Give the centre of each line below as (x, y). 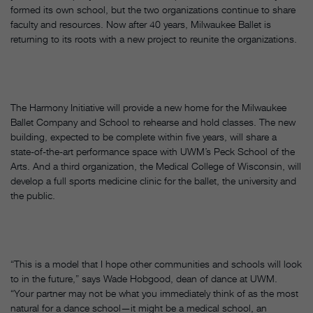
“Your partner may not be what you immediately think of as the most (154, 293)
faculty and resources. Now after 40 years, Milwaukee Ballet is (141, 24)
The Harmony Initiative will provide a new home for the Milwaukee (148, 108)
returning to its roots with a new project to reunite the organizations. (154, 39)
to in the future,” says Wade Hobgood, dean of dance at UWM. (144, 279)
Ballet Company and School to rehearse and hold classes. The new (153, 122)
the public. (33, 196)
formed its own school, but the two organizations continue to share (153, 10)
